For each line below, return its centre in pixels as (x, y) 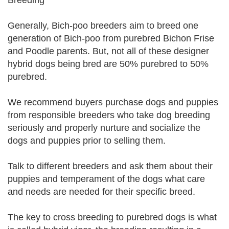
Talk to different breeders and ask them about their (110, 166)
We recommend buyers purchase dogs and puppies (113, 102)
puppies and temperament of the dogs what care (106, 179)
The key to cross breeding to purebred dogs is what (112, 217)
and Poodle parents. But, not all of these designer (108, 51)
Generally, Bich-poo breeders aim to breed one (103, 26)
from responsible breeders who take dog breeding (109, 115)
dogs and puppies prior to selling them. (87, 141)
